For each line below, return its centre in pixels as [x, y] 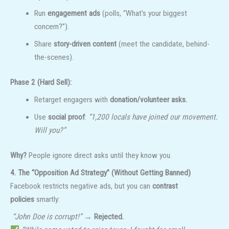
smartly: [47, 199]
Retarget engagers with [72, 100]
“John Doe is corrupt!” [47, 216]
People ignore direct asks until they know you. [99, 156]
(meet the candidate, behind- [163, 44]
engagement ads [74, 14]
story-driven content [85, 44]
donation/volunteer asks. [148, 100]
